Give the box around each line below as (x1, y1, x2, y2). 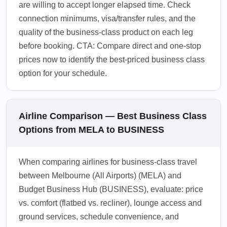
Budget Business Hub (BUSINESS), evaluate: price (19, 185, 203, 194)
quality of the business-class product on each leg (19, 28, 193, 36)
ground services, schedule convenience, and (19, 212, 179, 221)
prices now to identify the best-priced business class (19, 55, 205, 64)
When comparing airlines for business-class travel (19, 158, 197, 166)
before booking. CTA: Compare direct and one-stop (19, 42, 201, 50)
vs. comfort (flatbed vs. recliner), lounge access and (19, 199, 202, 207)
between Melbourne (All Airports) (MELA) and (19, 171, 181, 180)
